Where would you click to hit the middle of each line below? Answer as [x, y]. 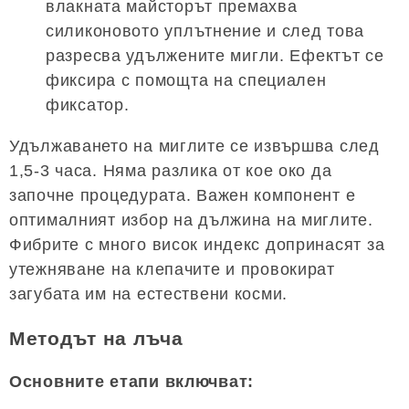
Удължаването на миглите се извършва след [194, 147]
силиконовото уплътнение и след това [205, 31]
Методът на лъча [96, 339]
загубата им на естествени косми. [149, 294]
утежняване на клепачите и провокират [172, 270]
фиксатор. [88, 105]
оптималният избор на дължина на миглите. [191, 220]
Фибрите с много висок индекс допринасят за [197, 245]
